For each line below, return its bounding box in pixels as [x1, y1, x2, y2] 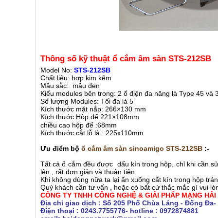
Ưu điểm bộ [40, 144, 81, 152]
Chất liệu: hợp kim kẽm [40, 73, 111, 82]
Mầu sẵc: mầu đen [40, 81, 100, 90]
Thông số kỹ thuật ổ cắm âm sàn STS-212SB [40, 54, 211, 63]
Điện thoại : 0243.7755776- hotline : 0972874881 [40, 206, 199, 215]
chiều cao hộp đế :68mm [40, 121, 117, 129]
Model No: [40, 66, 72, 74]
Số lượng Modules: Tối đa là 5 [40, 97, 135, 105]
